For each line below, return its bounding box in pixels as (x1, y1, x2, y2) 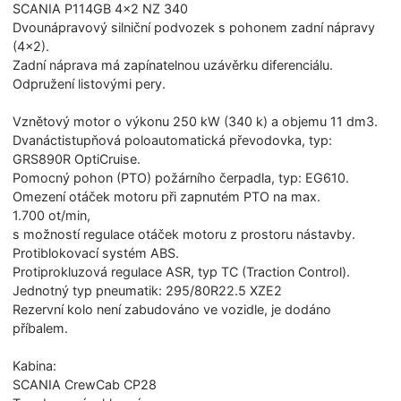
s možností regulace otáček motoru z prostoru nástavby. (13, 226, 356, 242)
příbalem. (13, 320, 69, 336)
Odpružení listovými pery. (13, 75, 166, 91)
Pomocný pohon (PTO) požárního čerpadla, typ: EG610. (13, 169, 350, 185)
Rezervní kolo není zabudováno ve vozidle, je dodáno (13, 301, 332, 317)
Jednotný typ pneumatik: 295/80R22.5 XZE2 (13, 282, 283, 298)
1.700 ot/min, (13, 207, 91, 223)
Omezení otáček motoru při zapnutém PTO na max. (13, 188, 321, 204)
